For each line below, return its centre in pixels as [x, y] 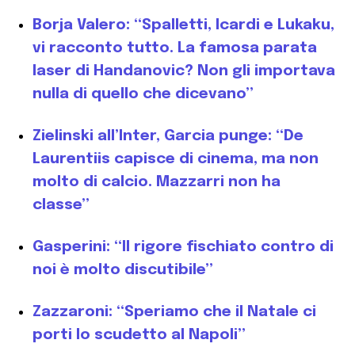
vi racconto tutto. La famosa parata [175, 48]
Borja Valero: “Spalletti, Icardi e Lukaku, [183, 25]
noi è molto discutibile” [123, 269]
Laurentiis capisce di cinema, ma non [176, 158]
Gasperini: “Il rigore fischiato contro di [183, 246]
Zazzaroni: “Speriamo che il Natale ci [174, 311]
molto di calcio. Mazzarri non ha [157, 181]
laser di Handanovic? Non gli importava [184, 71]
